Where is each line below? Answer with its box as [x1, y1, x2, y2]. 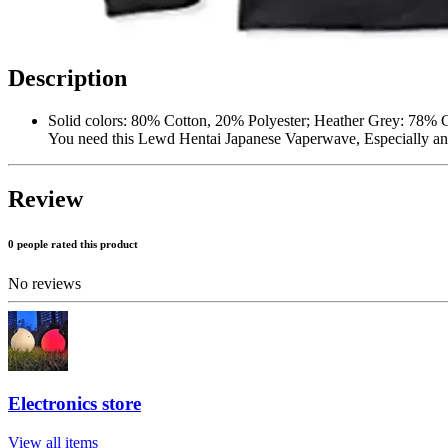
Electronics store [8, 393, 141, 415]
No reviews [8, 274, 81, 292]
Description [8, 64, 127, 91]
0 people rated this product [8, 237, 138, 250]
